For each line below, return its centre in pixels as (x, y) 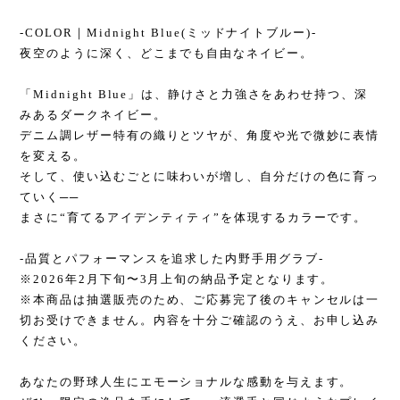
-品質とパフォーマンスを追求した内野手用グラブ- (172, 258)
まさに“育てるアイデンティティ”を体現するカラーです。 (194, 217)
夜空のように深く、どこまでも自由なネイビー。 (167, 53)
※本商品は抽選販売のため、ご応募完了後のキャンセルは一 (200, 300)
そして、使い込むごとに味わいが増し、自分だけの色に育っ (200, 176)
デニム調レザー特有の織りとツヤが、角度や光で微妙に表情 (200, 135)
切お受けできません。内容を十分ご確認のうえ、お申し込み (200, 320)
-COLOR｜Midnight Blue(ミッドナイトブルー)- (168, 33)
